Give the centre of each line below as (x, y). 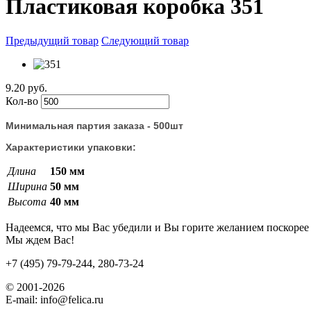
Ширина (27, 186)
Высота (27, 201)
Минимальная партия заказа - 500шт (94, 125)
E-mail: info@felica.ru (54, 299)
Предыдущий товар (52, 40)
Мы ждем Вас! (40, 239)
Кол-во (23, 101)
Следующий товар (145, 40)
